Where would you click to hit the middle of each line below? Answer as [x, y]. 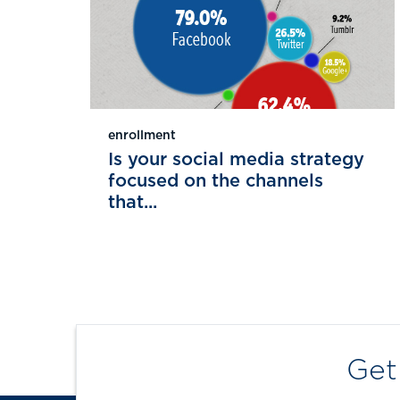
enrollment [142, 135]
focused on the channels [216, 181]
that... [133, 202]
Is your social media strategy [236, 159]
